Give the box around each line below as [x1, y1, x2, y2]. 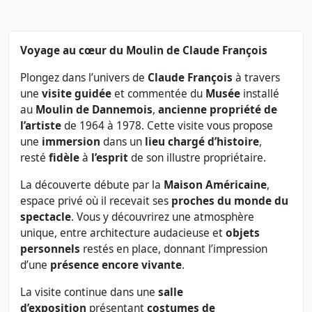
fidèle [49, 150, 79, 166]
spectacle [20, 210, 71, 225]
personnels [20, 242, 80, 257]
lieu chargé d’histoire [145, 134, 259, 150]
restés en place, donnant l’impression [80, 242, 267, 257]
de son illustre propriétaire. [128, 150, 266, 166]
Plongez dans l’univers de [20, 70, 148, 86]
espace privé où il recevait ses [20, 194, 171, 209]
